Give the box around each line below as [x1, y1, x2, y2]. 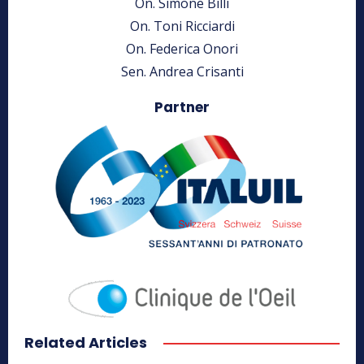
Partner [154, 97, 210, 117]
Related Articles [24, 331, 147, 353]
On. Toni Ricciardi [129, 16, 235, 35]
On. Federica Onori [126, 39, 238, 58]
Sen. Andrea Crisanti [120, 62, 244, 80]
